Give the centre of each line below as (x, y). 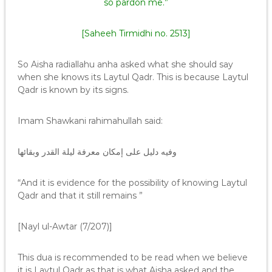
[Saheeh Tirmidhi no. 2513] (136, 33)
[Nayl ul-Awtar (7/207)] (65, 226)
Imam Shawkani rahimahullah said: (90, 121)
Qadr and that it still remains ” (80, 195)
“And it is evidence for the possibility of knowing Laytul (132, 183)
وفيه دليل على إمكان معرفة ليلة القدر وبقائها (97, 152)
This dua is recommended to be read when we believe (132, 257)
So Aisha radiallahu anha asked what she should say (125, 64)
